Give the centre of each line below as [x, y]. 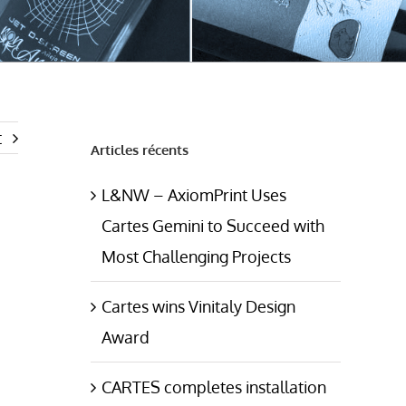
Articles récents [140, 150]
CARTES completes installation [214, 387]
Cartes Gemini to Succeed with [213, 225]
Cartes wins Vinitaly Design [198, 306]
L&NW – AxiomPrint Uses [194, 194]
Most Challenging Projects [196, 256]
